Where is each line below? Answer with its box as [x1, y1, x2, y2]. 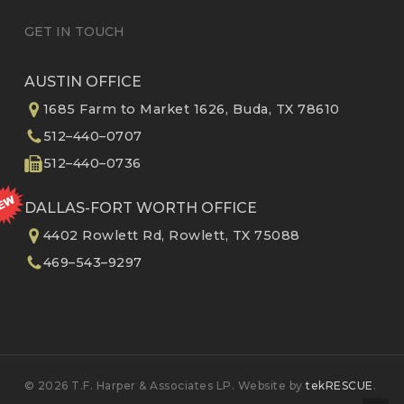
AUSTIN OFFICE [23, 73, 142, 90]
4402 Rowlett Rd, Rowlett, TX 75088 [42, 227, 300, 243]
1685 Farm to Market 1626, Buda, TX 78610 [42, 101, 340, 117]
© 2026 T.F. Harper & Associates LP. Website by [23, 379, 307, 392]
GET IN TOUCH [23, 23, 124, 40]
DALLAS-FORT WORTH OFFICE [23, 199, 257, 216]
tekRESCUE [306, 379, 373, 392]
